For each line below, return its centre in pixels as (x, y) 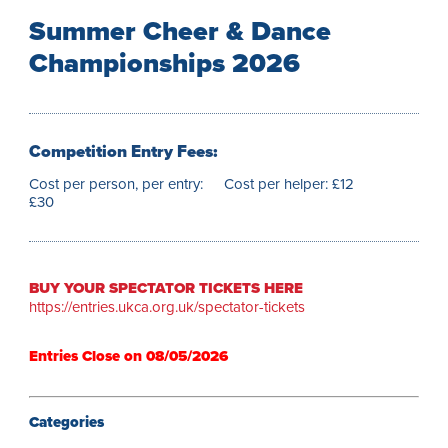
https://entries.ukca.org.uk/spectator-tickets (167, 307)
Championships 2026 (165, 63)
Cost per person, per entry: (116, 183)
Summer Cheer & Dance (180, 31)
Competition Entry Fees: (123, 151)
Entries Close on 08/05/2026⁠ (129, 356)
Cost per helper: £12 (289, 183)
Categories (67, 422)
